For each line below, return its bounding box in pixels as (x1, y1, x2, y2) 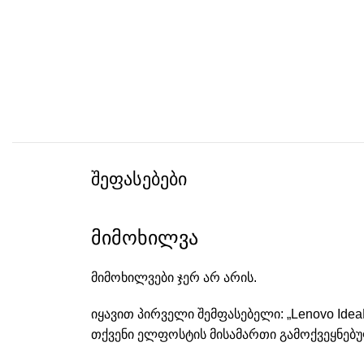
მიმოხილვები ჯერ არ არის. (91, 271, 257, 284)
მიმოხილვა (91, 227, 198, 249)
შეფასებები (91, 169, 187, 189)
